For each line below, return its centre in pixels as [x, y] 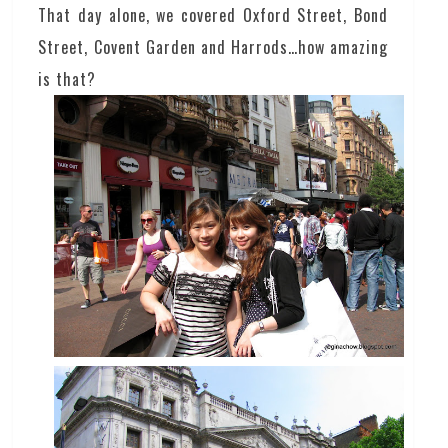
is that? [67, 78]
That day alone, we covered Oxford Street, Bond [213, 14]
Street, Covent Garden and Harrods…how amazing [213, 46]
